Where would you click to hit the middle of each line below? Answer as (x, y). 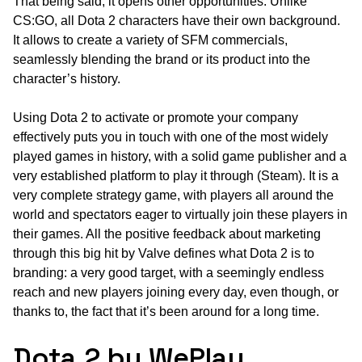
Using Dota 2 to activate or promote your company (156, 117)
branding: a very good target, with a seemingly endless (168, 272)
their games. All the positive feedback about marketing (167, 234)
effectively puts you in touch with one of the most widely (170, 137)
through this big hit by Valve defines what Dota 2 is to (164, 253)
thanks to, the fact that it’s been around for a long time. (166, 311)
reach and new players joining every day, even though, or (176, 292)
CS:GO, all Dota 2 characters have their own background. (177, 20)
